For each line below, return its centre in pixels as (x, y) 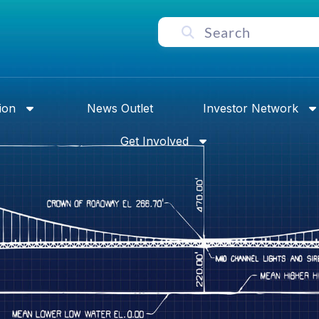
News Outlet (120, 108)
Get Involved (154, 141)
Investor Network (250, 108)
